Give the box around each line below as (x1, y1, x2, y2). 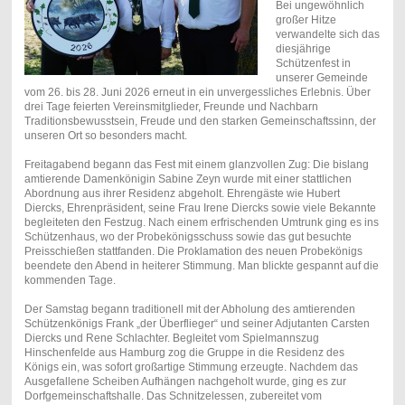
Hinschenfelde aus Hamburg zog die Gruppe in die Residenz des (24, 345, 344, 359)
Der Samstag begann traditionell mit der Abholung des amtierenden (24, 302, 355, 316)
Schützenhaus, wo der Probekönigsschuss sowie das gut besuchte (24, 230, 352, 243)
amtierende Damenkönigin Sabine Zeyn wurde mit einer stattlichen (24, 172, 352, 185)
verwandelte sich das (275, 27, 380, 41)
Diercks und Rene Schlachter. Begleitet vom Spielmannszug (24, 331, 319, 344)
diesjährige (275, 42, 331, 55)
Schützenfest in (275, 56, 351, 70)
